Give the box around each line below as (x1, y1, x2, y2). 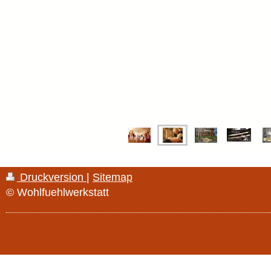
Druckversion (17, 171, 87, 183)
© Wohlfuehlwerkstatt (6, 186, 109, 198)
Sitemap (93, 171, 132, 183)
